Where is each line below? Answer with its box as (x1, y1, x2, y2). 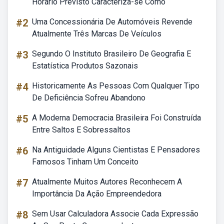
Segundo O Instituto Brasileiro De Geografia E (32, 49, 191, 58)
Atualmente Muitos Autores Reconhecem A (32, 177, 182, 186)
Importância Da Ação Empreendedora (32, 189, 161, 198)
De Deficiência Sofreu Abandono (32, 93, 145, 102)
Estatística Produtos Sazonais (32, 61, 138, 70)
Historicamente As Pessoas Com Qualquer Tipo (32, 81, 199, 90)
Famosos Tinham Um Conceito (32, 157, 138, 166)
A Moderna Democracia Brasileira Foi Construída (32, 113, 201, 122)
